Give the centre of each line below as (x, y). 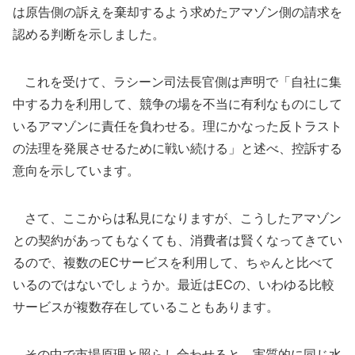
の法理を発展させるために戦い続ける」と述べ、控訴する (177, 148)
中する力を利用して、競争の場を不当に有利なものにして (177, 104)
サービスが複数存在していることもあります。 (146, 307)
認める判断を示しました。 (89, 34)
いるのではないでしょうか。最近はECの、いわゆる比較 (174, 284)
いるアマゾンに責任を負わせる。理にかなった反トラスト (177, 126)
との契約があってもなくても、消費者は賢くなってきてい (177, 240)
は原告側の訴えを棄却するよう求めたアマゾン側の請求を (177, 12)
